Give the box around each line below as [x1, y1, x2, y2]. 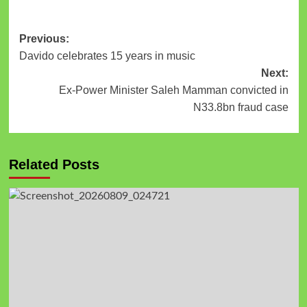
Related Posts [8, 156, 99, 172]
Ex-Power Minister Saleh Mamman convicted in [58, 84, 288, 96]
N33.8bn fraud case [193, 101, 288, 113]
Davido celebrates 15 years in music [19, 49, 195, 62]
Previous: [19, 32, 69, 45]
